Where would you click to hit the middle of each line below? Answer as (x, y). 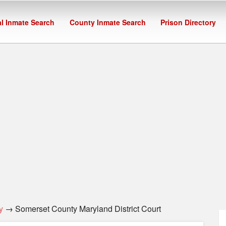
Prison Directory (188, 22)
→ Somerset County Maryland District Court (82, 209)
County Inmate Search (107, 22)
